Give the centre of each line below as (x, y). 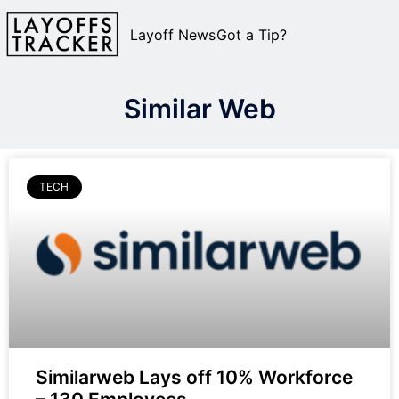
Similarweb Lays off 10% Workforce (194, 378)
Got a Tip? (252, 34)
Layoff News (173, 34)
